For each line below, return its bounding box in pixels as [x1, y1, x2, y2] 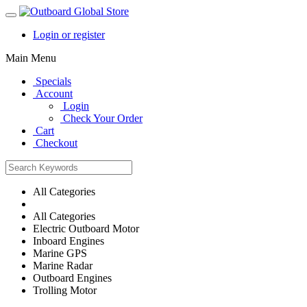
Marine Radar [33, 260, 93, 271]
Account [36, 88, 73, 99]
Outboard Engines [33, 272, 112, 284]
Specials [36, 75, 71, 87]
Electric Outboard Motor [33, 223, 139, 234]
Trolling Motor [33, 284, 97, 296]
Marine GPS [33, 247, 87, 259]
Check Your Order [63, 112, 143, 124]
